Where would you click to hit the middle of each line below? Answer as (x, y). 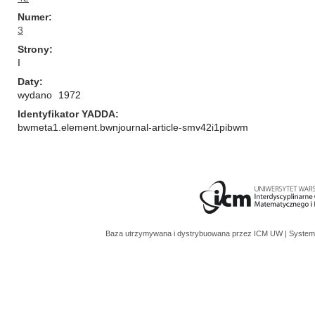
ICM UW (269, 233)
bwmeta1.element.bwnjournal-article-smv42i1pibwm (133, 127)
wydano (35, 95)
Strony (33, 49)
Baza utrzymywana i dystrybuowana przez (180, 233)
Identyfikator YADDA (66, 114)
